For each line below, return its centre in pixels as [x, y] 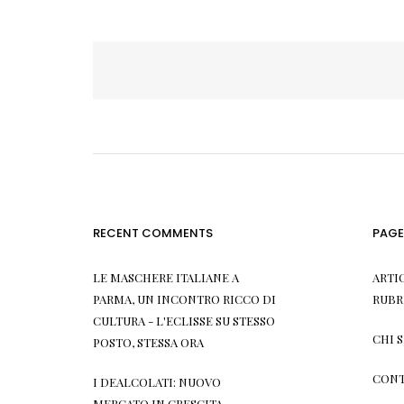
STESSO [254, 320]
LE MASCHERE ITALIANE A [166, 277]
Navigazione [152, 71]
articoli [128, 94]
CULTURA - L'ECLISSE [153, 320]
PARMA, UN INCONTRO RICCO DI [185, 298]
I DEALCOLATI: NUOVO [157, 381]
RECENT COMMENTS [153, 233]
